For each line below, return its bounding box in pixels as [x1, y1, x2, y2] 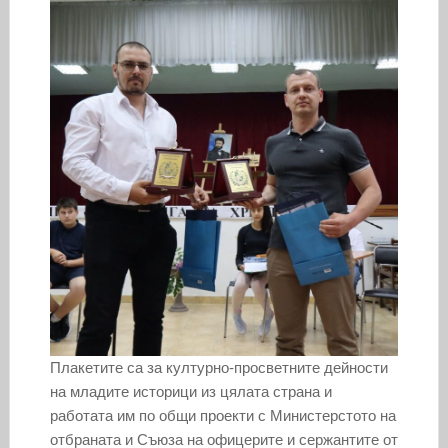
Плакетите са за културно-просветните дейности [49, 359, 388, 377]
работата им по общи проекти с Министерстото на [49, 407, 396, 425]
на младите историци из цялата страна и [49, 383, 332, 401]
